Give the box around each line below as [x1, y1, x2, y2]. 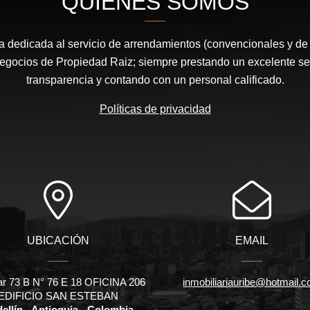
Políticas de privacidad [99, 102, 211, 115]
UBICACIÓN [26, 234, 89, 246]
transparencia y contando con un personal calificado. [26, 73, 284, 86]
